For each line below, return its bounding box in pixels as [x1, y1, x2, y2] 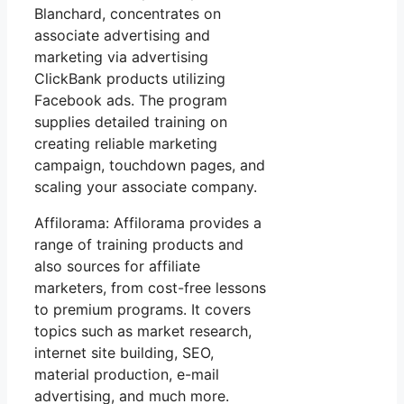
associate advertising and [34, 26, 210, 45]
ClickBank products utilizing [34, 69, 225, 88]
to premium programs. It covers [34, 300, 251, 319]
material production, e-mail [34, 365, 219, 384]
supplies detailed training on [34, 113, 227, 132]
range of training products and [34, 235, 243, 254]
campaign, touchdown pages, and [34, 156, 265, 175]
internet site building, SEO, [34, 344, 214, 363]
